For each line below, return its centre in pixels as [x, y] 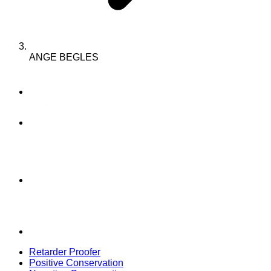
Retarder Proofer [65, 252]
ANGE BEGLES [64, 57]
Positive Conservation [76, 263]
